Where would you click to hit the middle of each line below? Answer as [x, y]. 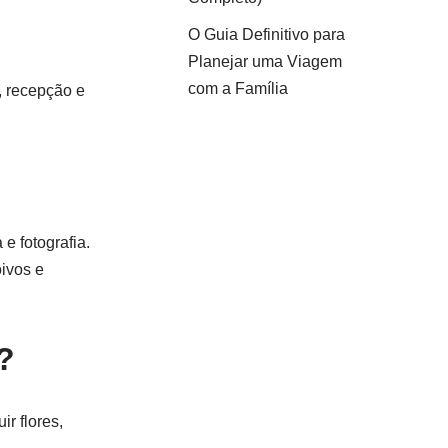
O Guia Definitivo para [266, 34]
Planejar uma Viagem [264, 61]
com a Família [237, 88]
